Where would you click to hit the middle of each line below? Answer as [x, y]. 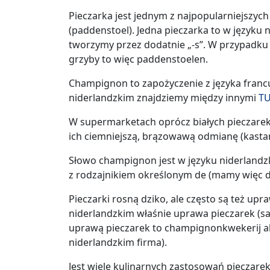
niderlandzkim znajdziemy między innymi [164, 97]
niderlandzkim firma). [118, 242]
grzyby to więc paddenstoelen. [138, 59]
